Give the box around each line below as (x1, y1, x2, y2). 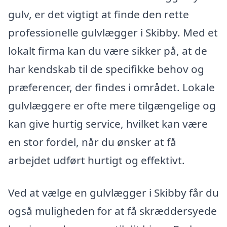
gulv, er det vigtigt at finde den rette (8, 7, 189, 22)
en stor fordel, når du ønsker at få (8, 135, 176, 149)
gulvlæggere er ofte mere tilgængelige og (8, 98, 216, 113)
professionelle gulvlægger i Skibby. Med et (8, 25, 218, 40)
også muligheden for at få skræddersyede (8, 204, 217, 218)
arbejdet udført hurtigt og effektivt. (8, 153, 185, 168)
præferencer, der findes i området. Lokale (8, 80, 215, 95)
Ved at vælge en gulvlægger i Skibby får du (8, 185, 219, 200)
